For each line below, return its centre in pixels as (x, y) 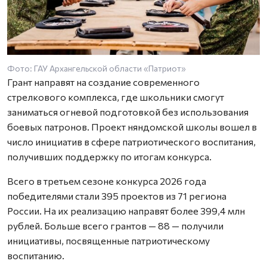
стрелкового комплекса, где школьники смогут (116, 97)
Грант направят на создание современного (103, 82)
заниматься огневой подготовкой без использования (128, 111)
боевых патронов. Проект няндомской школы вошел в (132, 126)
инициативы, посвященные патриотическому (108, 240)
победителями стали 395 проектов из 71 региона (117, 195)
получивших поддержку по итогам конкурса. (109, 156)
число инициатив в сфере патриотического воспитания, (131, 141)
